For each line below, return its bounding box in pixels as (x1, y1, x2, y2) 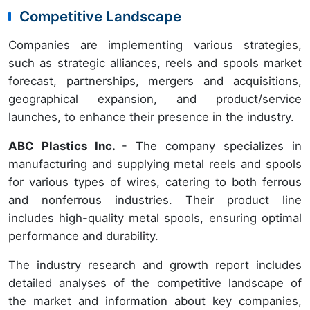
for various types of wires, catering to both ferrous (8, 174, 302, 189)
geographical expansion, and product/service (8, 91, 302, 106)
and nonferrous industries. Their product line (8, 192, 302, 207)
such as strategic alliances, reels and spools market (8, 55, 302, 70)
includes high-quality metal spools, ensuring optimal (8, 210, 302, 225)
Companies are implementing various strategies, (8, 37, 302, 52)
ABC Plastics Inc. (8, 138, 122, 153)
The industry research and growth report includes (8, 257, 302, 272)
